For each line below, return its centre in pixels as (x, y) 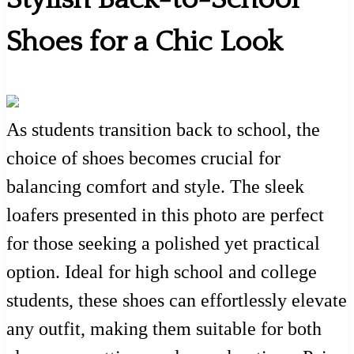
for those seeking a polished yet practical (163, 243)
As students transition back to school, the (163, 129)
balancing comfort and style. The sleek (155, 186)
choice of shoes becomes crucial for (143, 158)
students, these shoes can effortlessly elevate (177, 300)
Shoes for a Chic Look (145, 41)
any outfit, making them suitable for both (164, 328)
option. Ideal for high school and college (162, 271)
